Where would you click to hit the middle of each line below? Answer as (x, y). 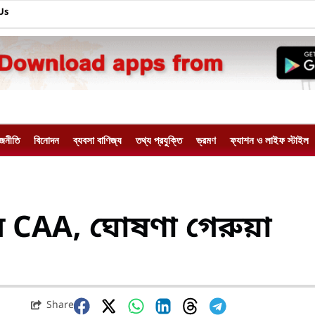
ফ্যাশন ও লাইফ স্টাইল (269, 140)
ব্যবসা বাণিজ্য (97, 140)
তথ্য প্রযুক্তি (159, 140)
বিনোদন (46, 140)
